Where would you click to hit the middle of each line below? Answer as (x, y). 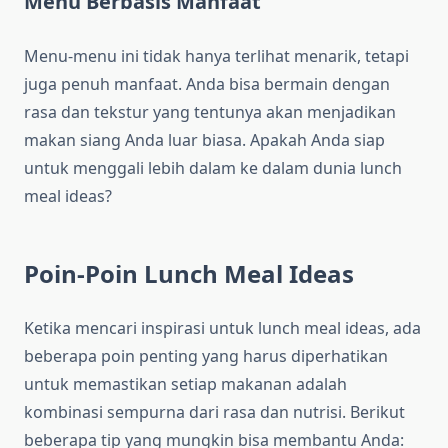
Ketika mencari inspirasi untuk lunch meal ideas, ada (222, 328)
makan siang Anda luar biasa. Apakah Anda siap (204, 140)
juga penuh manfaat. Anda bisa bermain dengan (207, 84)
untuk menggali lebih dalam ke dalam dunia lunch (213, 168)
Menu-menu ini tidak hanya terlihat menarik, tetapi (216, 56)
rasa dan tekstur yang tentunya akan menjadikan (210, 112)
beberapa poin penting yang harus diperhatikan (206, 356)
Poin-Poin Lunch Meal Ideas (189, 274)
